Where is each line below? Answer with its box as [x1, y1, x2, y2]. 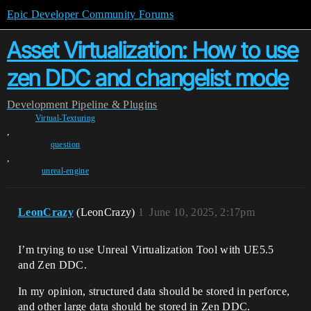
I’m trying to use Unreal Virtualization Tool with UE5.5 [18, 244, 274, 255]
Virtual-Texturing [35, 113, 96, 123]
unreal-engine [41, 166, 90, 176]
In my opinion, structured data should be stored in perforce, [18, 285, 290, 297]
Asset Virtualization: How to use [7, 37, 298, 64]
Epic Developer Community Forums [7, 8, 174, 20]
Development [7, 99, 69, 110]
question [50, 140, 81, 149]
